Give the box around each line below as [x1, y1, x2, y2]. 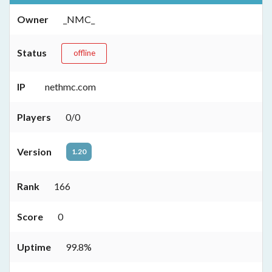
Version [17, 146, 52, 158]
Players [17, 111, 51, 123]
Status [17, 47, 47, 59]
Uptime [17, 241, 51, 253]
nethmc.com [45, 81, 96, 93]
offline [73, 48, 95, 58]
